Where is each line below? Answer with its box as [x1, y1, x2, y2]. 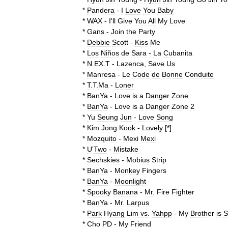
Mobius [126, 156, 150, 164]
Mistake [113, 145, 138, 153]
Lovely [142, 124, 163, 132]
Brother [190, 209, 214, 217]
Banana [113, 188, 138, 196]
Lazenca [117, 60, 144, 68]
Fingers [142, 166, 166, 175]
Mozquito [87, 134, 117, 142]
